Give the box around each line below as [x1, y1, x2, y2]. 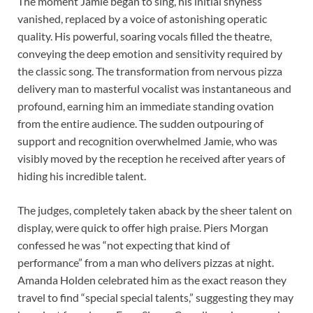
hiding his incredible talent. [17, 169, 146, 183]
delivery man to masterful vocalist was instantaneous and [17, 82, 291, 96]
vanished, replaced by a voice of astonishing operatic [17, 12, 267, 26]
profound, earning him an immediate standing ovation [17, 99, 274, 113]
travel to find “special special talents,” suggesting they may [17, 291, 293, 305]
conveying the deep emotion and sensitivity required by [17, 47, 282, 61]
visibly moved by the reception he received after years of [17, 152, 285, 166]
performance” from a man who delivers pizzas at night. [17, 256, 274, 270]
